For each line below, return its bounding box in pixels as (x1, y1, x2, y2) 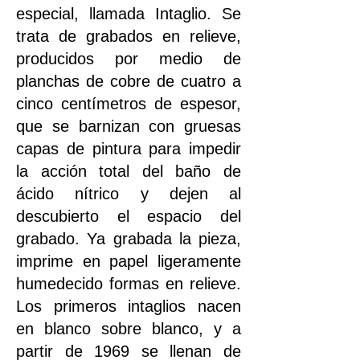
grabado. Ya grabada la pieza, (16, 229, 241, 247)
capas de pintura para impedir (16, 139, 241, 157)
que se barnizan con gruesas (16, 117, 241, 135)
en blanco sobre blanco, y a (16, 319, 241, 337)
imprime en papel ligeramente (16, 252, 241, 270)
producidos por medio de (16, 49, 241, 67)
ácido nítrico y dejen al (16, 184, 241, 202)
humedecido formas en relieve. (16, 274, 241, 292)
